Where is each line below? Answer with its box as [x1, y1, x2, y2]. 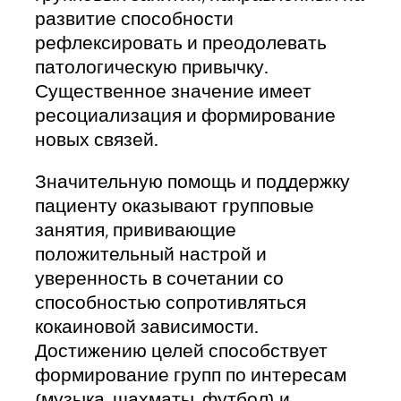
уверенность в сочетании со [35, 269, 284, 289]
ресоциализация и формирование [35, 107, 336, 126]
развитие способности [35, 10, 234, 30]
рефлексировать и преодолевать [35, 34, 327, 54]
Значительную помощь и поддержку [35, 173, 350, 192]
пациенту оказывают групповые [35, 197, 314, 217]
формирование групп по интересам [35, 366, 346, 386]
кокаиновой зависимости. [35, 318, 259, 337]
